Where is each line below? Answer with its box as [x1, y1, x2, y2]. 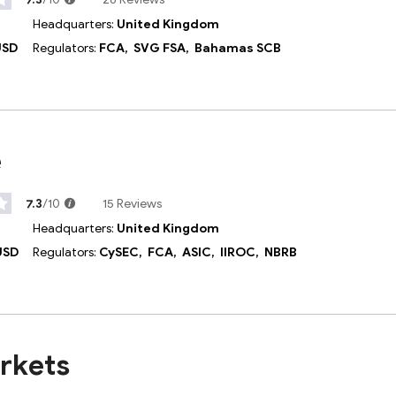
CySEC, [99, 245, 148, 260]
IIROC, [220, 245, 264, 260]
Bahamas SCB [194, 41, 281, 56]
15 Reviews [103, 195, 162, 211]
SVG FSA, [133, 41, 194, 56]
